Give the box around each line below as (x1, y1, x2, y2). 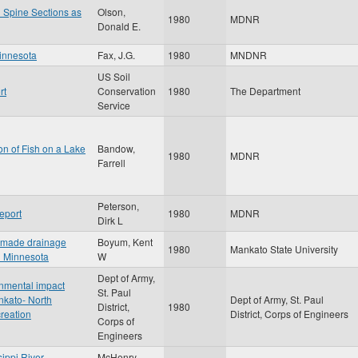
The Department (230, 84, 300, 97)
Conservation (97, 84, 156, 97)
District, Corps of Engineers (230, 307, 348, 320)
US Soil (97, 70, 130, 83)
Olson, (97, 5, 125, 18)
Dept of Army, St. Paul (230, 292, 324, 306)
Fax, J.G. (97, 48, 135, 62)
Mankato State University (230, 242, 338, 256)
